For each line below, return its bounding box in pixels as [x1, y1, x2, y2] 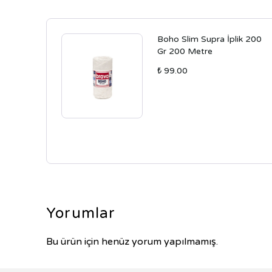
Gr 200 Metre [157, 46, 213, 56]
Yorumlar [46, 205, 116, 222]
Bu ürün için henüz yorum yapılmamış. [46, 236, 218, 248]
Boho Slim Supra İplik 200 [157, 34, 262, 44]
